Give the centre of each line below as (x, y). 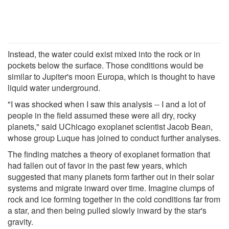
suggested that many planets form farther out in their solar (111, 176)
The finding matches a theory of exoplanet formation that (109, 154)
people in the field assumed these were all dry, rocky (102, 115)
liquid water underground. (54, 87)
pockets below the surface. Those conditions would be (106, 65)
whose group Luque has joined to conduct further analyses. (114, 138)
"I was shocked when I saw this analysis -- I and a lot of (107, 104)
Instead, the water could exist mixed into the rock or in (104, 54)
